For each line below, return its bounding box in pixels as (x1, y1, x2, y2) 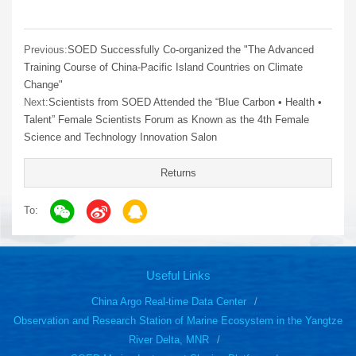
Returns (160, 166, 196, 179)
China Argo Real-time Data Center (91, 295, 246, 308)
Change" (24, 78, 63, 91)
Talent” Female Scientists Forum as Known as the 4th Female (24, 113, 309, 126)
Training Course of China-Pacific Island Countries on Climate (24, 60, 303, 73)
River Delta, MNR (128, 333, 209, 346)
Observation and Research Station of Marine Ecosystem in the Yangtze (14, 314, 342, 327)
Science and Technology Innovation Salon (24, 130, 217, 143)
